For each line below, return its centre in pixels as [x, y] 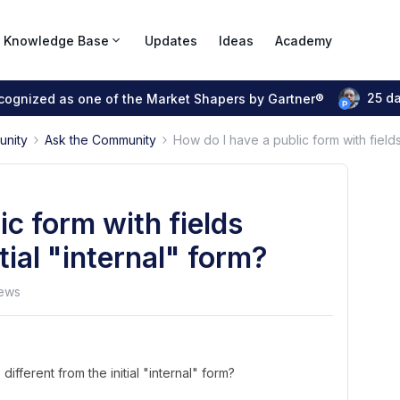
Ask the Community [100, 140]
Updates [171, 40]
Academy [304, 40]
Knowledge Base [56, 40]
